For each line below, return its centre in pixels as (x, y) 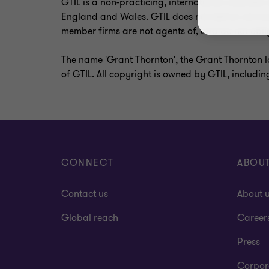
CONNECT (88, 163)
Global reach (90, 218)
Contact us (85, 194)
